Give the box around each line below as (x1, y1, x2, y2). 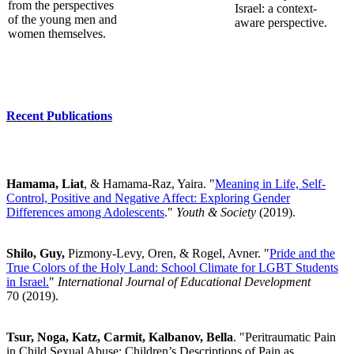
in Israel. (6, 274, 49, 288)
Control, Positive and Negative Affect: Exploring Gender (6, 190, 290, 205)
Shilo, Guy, (6, 246, 68, 260)
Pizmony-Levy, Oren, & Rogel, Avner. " (68, 246, 269, 260)
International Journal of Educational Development (58, 274, 311, 288)
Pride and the (269, 246, 335, 260)
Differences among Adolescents (6, 205, 164, 219)
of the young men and (8, 13, 117, 27)
